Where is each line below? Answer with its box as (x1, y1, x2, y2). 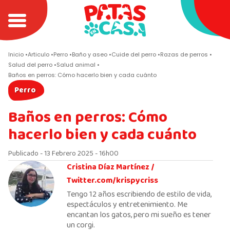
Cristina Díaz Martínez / (67, 161, 155, 174)
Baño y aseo (72, 50, 107, 59)
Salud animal (56, 61, 95, 69)
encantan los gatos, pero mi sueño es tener (67, 208, 211, 222)
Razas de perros (160, 50, 208, 59)
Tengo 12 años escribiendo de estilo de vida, (67, 188, 212, 201)
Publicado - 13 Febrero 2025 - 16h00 (8, 148, 119, 160)
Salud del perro (8, 61, 52, 69)
